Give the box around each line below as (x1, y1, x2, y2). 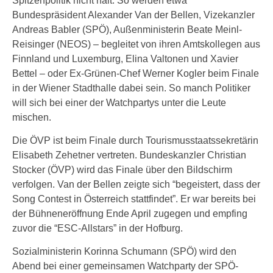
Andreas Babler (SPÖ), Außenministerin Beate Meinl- (12, 24, 242, 35)
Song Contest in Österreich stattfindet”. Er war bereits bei (12, 194, 256, 204)
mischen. (12, 112, 51, 122)
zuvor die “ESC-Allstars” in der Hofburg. (12, 223, 183, 233)
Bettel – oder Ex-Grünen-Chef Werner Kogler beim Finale (12, 68, 259, 79)
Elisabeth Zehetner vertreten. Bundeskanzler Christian (12, 150, 246, 160)
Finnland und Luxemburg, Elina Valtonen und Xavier (12, 54, 238, 64)
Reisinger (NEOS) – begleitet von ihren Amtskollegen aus (12, 39, 260, 49)
